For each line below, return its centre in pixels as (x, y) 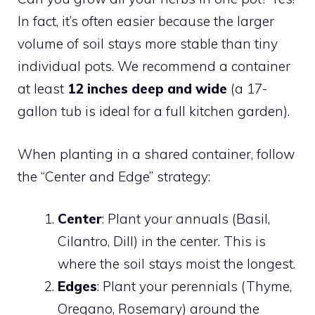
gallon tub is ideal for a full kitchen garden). (154, 111)
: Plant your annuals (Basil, (186, 219)
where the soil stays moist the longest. (176, 264)
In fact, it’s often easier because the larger (146, 21)
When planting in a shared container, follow (156, 154)
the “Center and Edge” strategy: (114, 176)
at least (43, 89)
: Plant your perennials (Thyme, (194, 286)
